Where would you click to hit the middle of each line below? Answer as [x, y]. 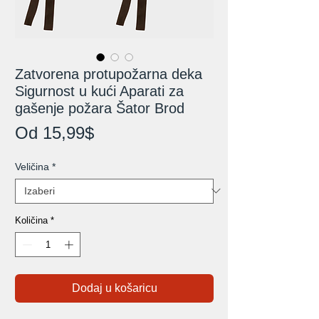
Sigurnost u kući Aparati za [99, 91]
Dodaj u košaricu [114, 288]
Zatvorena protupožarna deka [109, 74]
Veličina [32, 166]
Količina [31, 220]
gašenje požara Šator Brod [100, 108]
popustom [130, 174]
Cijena [117, 132]
